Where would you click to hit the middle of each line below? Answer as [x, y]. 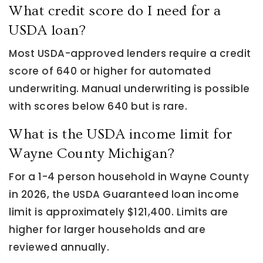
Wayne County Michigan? [92, 154]
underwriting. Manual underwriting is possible [129, 89]
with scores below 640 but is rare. [98, 106]
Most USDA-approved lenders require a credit [130, 53]
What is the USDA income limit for [121, 134]
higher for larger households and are [107, 230]
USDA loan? [47, 30]
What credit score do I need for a [115, 11]
